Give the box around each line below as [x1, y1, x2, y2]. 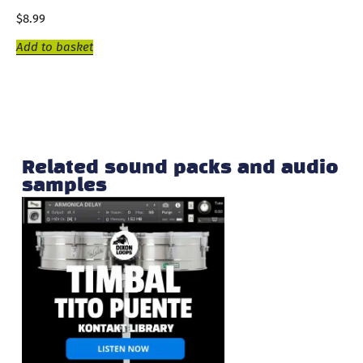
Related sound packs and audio [21, 160, 339, 178]
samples [21, 177, 107, 196]
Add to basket [16, 39, 93, 54]
